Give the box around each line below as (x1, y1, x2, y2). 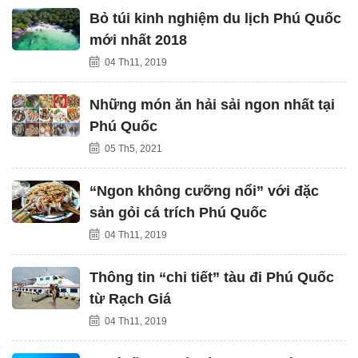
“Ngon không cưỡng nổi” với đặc (89, 182, 319, 199)
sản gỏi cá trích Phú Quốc (89, 204, 267, 221)
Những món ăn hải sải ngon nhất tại (89, 96, 335, 113)
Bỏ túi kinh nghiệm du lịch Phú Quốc (89, 10, 341, 26)
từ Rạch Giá (89, 290, 171, 307)
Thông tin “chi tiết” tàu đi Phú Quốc (89, 268, 334, 285)
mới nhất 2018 (89, 31, 187, 48)
